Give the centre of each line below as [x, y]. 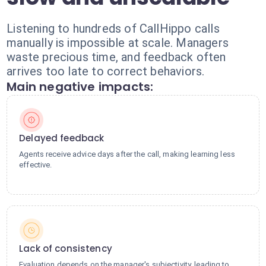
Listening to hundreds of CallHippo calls [113, 28]
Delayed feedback [62, 138]
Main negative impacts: [80, 87]
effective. [36, 165]
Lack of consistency [66, 248]
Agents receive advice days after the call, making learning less [127, 154]
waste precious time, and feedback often [116, 57]
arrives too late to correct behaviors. [106, 71]
